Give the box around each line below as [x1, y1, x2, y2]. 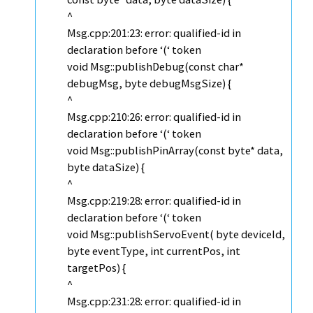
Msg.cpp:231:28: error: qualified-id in [67, 294, 241, 309]
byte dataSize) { [67, 160, 145, 175]
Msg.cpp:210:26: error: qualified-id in [67, 110, 241, 124]
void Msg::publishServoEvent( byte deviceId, [67, 227, 285, 242]
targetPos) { [67, 261, 126, 275]
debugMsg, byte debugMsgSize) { [67, 76, 231, 91]
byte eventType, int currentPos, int [67, 244, 240, 259]
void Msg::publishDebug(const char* [67, 59, 244, 74]
